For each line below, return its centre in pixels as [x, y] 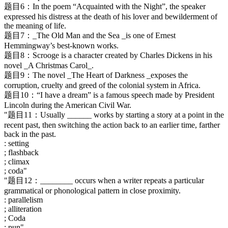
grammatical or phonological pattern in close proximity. [92, 190]
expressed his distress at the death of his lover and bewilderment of [111, 16]
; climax [17, 161]
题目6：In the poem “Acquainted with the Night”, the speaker [105, 6]
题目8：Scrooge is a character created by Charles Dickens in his [108, 55]
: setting [17, 143]
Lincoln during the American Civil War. [68, 105]
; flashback [21, 152]
